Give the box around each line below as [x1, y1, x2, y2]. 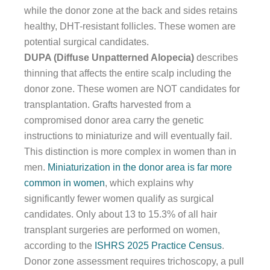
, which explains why [105, 178, 193, 188]
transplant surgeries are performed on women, [24, 225, 220, 235]
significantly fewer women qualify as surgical [24, 193, 214, 204]
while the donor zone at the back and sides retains [24, 5, 237, 16]
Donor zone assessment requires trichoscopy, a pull [24, 256, 244, 266]
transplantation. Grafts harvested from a [24, 99, 191, 110]
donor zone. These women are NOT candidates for [24, 84, 240, 94]
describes [194, 52, 238, 63]
